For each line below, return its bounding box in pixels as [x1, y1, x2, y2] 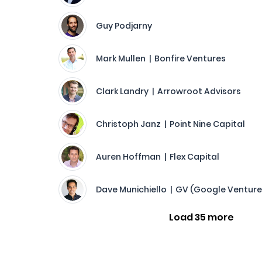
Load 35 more [168, 211, 234, 224]
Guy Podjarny [96, 20, 152, 32]
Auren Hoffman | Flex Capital [96, 151, 219, 163]
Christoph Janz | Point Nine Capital [96, 118, 245, 130]
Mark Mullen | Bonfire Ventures [96, 53, 226, 64]
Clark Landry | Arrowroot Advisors [96, 85, 241, 97]
